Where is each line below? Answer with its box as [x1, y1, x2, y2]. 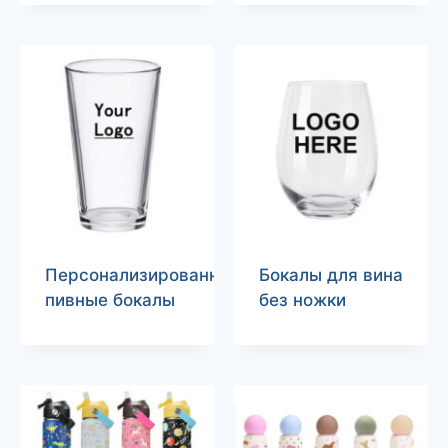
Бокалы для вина [258, 264, 403, 285]
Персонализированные [44, 264, 242, 285]
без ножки [258, 289, 346, 310]
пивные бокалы [44, 289, 175, 310]
